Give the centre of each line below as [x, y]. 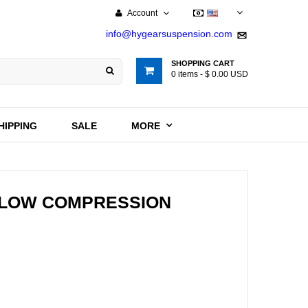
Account [142, 13]
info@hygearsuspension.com [169, 34]
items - [191, 74]
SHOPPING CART [203, 63]
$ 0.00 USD [227, 74]
